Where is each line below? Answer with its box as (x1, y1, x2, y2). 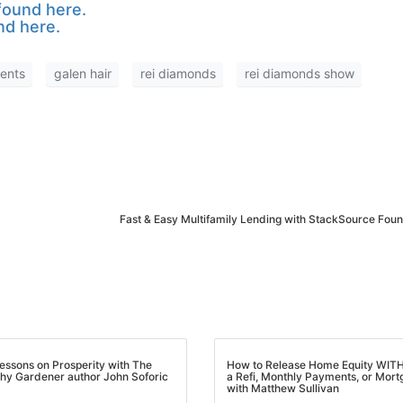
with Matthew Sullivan (219, 381, 333, 396)
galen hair (47, 66, 104, 82)
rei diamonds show (237, 66, 347, 82)
